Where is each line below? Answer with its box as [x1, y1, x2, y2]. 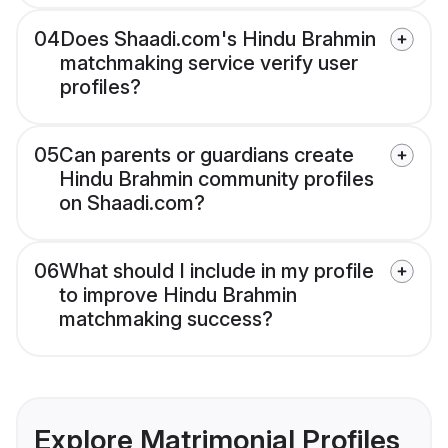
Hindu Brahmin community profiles [59, 167, 374, 192]
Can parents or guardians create [59, 143, 354, 168]
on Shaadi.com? [59, 191, 205, 216]
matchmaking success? [59, 307, 273, 332]
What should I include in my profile [59, 259, 374, 284]
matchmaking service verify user [60, 51, 358, 76]
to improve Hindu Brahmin [59, 283, 297, 308]
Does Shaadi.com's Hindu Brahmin [60, 27, 376, 52]
